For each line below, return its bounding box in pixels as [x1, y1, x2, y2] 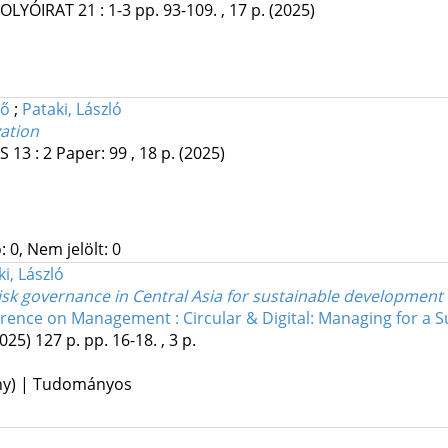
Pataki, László [21, 98, 122, 121]
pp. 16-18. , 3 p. [83, 329, 196, 352]
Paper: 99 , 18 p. [55, 142, 179, 165]
